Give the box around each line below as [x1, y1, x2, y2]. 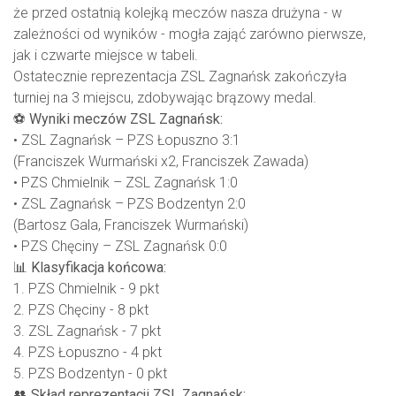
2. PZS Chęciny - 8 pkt [13, 301, 148, 319]
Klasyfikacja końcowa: [27, 259, 166, 277]
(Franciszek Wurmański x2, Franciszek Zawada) [13, 153, 308, 171]
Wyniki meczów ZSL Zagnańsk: [29, 110, 223, 128]
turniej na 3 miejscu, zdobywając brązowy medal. [13, 89, 316, 107]
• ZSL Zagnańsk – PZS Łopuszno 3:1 [13, 132, 240, 149]
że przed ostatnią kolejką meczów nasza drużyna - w [13, 4, 342, 22]
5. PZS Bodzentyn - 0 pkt [13, 365, 167, 383]
